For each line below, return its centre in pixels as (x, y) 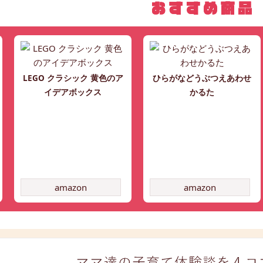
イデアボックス (73, 92)
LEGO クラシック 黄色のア (73, 78)
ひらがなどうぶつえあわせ (202, 78)
